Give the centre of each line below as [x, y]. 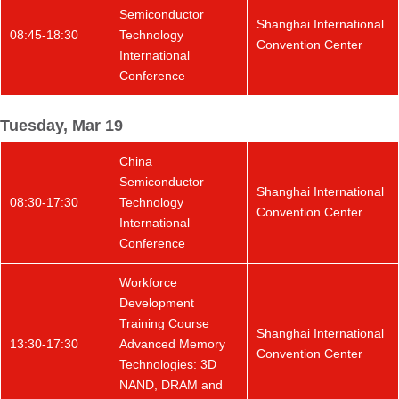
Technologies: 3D [168, 364]
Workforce [148, 282]
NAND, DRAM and [171, 385]
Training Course [164, 323]
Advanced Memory [172, 344]
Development [157, 303]
